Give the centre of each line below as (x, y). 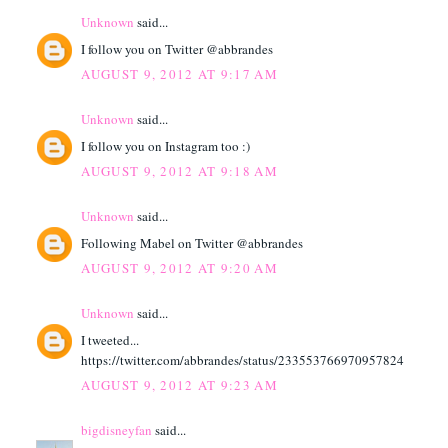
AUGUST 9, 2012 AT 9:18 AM (179, 171)
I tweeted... (110, 339)
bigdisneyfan (117, 430)
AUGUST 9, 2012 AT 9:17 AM (179, 74)
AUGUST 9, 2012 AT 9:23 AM (179, 385)
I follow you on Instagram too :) (166, 145)
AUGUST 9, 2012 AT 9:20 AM (179, 268)
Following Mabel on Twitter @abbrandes (192, 242)
